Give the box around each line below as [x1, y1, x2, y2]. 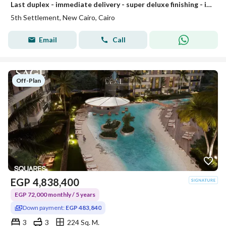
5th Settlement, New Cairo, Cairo [11, 13, 115, 22]
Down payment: [23, 204, 66, 211]
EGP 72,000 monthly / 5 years [15, 191, 95, 198]
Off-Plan [16, 77, 41, 84]
